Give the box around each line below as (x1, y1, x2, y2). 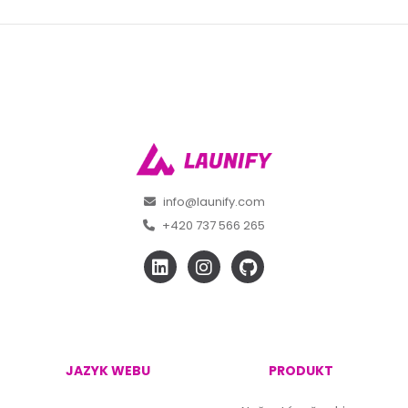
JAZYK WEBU (65, 362, 150, 381)
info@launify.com (162, 193, 265, 211)
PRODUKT (268, 362, 333, 381)
